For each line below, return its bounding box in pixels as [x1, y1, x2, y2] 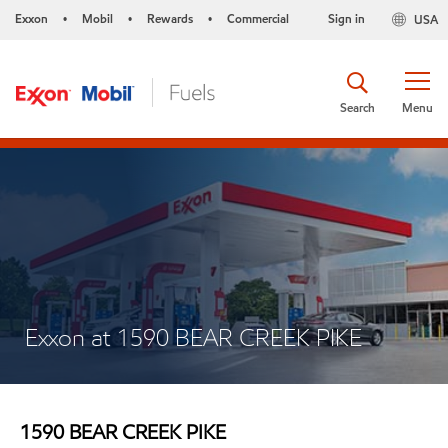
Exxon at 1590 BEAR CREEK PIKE [25, 322, 362, 353]
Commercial [227, 10, 289, 27]
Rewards [147, 10, 193, 27]
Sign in [327, 10, 365, 27]
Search [340, 98, 375, 116]
